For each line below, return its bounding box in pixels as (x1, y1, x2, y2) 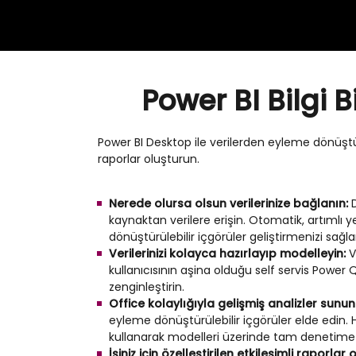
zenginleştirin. (109, 279, 184, 295)
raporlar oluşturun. (98, 151, 199, 167)
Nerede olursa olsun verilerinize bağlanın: (109, 195, 351, 211)
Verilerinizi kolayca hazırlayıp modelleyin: (109, 246, 349, 261)
